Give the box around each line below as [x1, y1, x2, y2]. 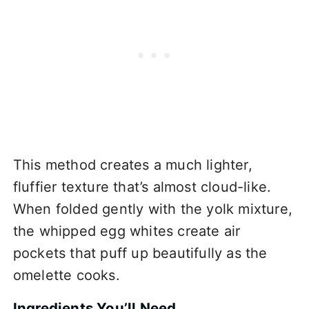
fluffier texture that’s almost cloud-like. [12, 178, 272, 195]
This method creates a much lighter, [12, 156, 252, 173]
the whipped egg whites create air [12, 222, 241, 239]
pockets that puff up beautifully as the [12, 244, 268, 261]
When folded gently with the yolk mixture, [12, 200, 292, 217]
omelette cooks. [12, 266, 120, 283]
